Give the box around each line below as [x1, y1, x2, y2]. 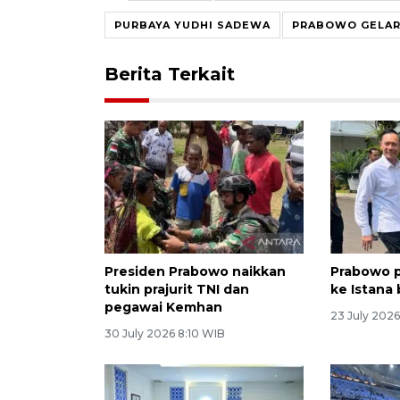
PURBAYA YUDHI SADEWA [114, 18, 271, 31]
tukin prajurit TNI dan [104, 280, 249, 297]
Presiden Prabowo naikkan [104, 262, 286, 279]
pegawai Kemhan [104, 298, 222, 315]
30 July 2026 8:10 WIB [104, 326, 225, 340]
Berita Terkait [104, 62, 235, 85]
